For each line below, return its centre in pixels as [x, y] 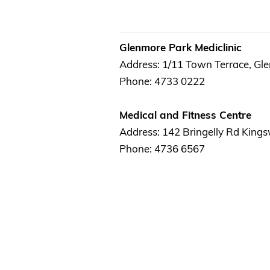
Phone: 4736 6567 [167, 148]
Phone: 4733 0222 [162, 81]
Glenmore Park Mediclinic [187, 47]
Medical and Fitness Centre [191, 115]
